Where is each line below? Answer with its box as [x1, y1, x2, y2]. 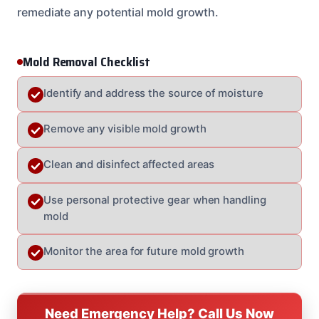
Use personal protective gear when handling [43, 193, 266, 206]
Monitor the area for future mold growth [43, 244, 244, 258]
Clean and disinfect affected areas [43, 157, 215, 171]
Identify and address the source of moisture [43, 86, 263, 100]
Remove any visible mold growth [43, 122, 206, 135]
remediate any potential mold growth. [17, 4, 219, 19]
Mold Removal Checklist [23, 51, 151, 72]
